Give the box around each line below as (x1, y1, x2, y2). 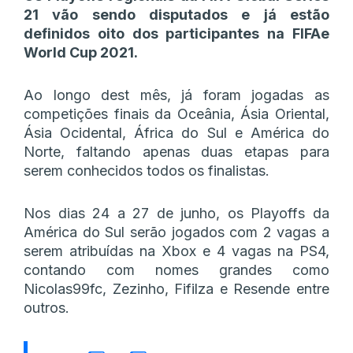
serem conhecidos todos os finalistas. (24, 162, 269, 179)
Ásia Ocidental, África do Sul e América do (24, 124, 329, 141)
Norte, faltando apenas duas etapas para (24, 143, 329, 160)
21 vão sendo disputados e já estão (24, 6, 329, 23)
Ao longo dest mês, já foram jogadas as (24, 86, 329, 103)
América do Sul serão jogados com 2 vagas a (24, 223, 329, 240)
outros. (24, 299, 69, 316)
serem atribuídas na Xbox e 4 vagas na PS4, (24, 242, 329, 259)
